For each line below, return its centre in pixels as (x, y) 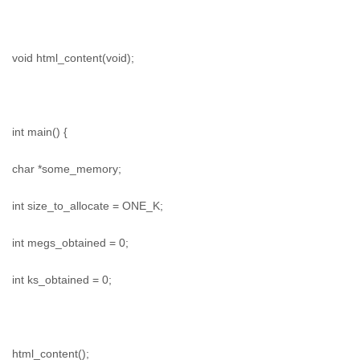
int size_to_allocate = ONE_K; (88, 206)
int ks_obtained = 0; (62, 280)
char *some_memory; (67, 169)
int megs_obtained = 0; (70, 243)
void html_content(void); (73, 58)
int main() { (40, 132)
